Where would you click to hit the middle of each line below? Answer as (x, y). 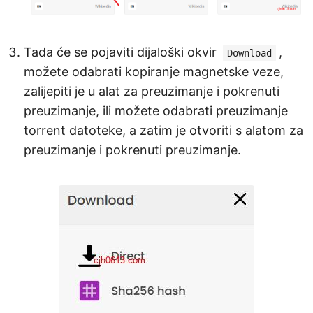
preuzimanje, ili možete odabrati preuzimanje (156, 110)
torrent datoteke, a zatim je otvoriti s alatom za (163, 130)
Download (249, 53)
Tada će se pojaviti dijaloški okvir (122, 52)
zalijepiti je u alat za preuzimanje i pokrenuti (152, 91)
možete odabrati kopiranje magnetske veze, (154, 71)
